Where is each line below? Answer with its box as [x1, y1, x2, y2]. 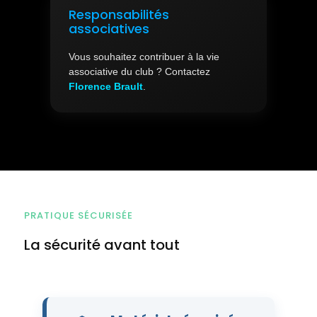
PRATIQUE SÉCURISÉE [23, 208, 133, 222]
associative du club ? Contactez [68, 66, 210, 77]
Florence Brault [68, 81, 143, 92]
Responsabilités [68, 5, 169, 23]
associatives [68, 19, 149, 38]
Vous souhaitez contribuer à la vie [68, 51, 219, 62]
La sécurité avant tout [23, 234, 180, 255]
